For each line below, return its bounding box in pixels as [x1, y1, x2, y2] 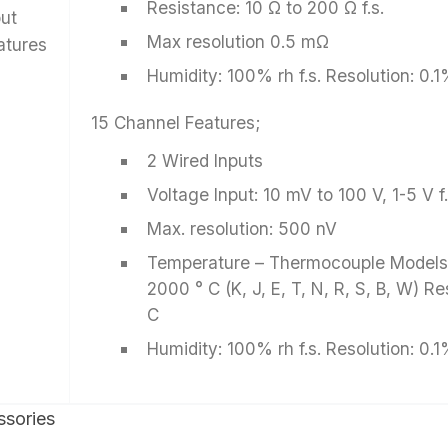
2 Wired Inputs [147, 150, 264, 172]
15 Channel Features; [91, 112, 261, 134]
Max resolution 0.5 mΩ [147, 31, 330, 53]
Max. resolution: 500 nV [147, 218, 338, 240]
